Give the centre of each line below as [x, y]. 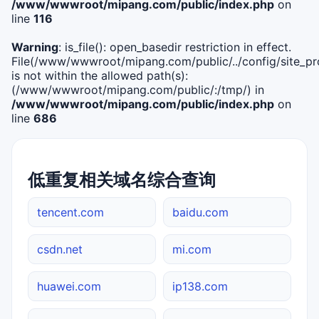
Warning [35, 47]
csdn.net [60, 249]
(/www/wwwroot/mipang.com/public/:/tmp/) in [138, 89]
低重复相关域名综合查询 [122, 179]
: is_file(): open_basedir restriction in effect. [175, 47]
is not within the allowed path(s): [100, 75]
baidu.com [200, 212]
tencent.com [70, 212]
